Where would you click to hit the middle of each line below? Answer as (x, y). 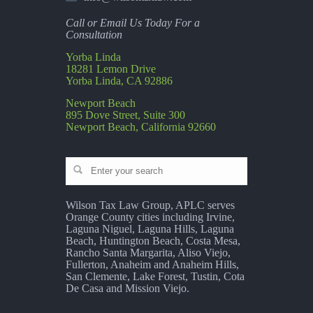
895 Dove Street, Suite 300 (125, 115)
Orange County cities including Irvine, (150, 217)
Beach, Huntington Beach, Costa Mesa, (153, 241)
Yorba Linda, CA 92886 (119, 81)
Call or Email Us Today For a (133, 23)
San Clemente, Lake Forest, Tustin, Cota (155, 277)
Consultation (94, 35)
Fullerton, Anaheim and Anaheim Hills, (152, 265)
